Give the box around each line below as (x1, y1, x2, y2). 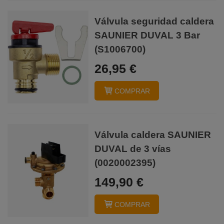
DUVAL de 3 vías (94, 143, 171, 154)
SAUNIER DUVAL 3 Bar (94, 30, 200, 40)
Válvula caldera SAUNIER (94, 129, 211, 140)
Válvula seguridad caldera (94, 16, 214, 26)
